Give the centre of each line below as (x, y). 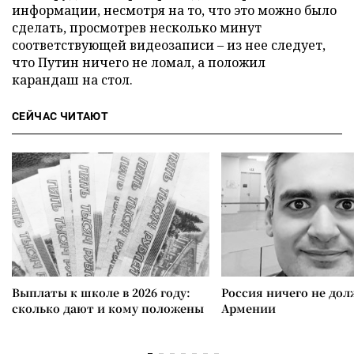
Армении (249, 308)
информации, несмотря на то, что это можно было (174, 10)
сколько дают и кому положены (108, 308)
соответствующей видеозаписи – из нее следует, (169, 45)
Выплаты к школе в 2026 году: (101, 292)
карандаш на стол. (72, 80)
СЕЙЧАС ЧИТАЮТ (60, 116)
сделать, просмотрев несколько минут (137, 28)
